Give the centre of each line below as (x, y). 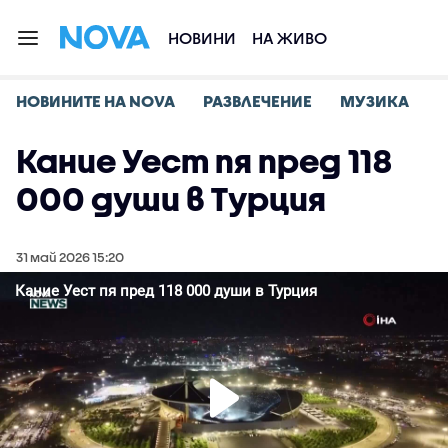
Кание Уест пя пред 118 (204, 160)
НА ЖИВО (289, 37)
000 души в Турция (171, 198)
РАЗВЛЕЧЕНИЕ (257, 100)
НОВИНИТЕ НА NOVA (95, 100)
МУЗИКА (374, 100)
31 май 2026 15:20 (70, 257)
